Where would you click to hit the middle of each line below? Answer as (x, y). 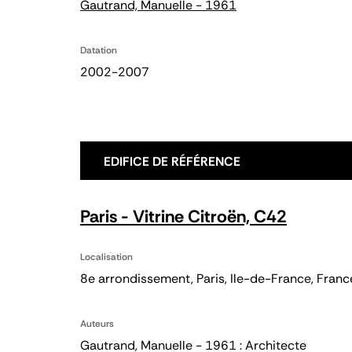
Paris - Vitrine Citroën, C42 (183, 216)
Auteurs (97, 324)
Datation (99, 50)
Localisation (106, 257)
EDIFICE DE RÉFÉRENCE (172, 161)
